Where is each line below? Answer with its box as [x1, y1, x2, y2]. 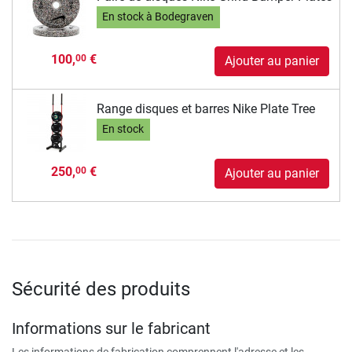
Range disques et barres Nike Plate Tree [96, 101, 315, 116]
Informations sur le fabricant [12, 319, 211, 339]
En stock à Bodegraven [102, 10, 214, 24]
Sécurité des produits [12, 278, 190, 301]
